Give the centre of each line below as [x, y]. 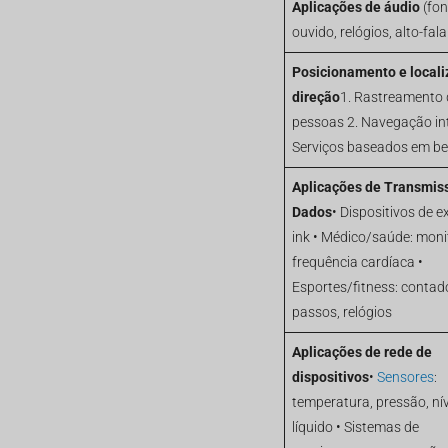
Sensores [405, 377]
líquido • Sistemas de [355, 427]
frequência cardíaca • [357, 262]
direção [315, 97]
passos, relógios [341, 312]
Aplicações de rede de [361, 352]
